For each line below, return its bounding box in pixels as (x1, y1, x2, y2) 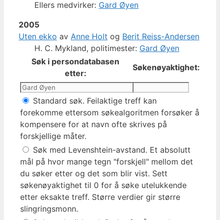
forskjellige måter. (20, 131, 86, 141)
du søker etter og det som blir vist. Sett (20, 168, 167, 178)
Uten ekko (19, 31, 57, 41)
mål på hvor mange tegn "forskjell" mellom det (20, 156, 193, 166)
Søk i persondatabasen (31, 56, 119, 66)
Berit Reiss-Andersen (122, 31, 199, 41)
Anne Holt (71, 31, 108, 41)
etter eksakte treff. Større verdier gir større (20, 192, 180, 202)
